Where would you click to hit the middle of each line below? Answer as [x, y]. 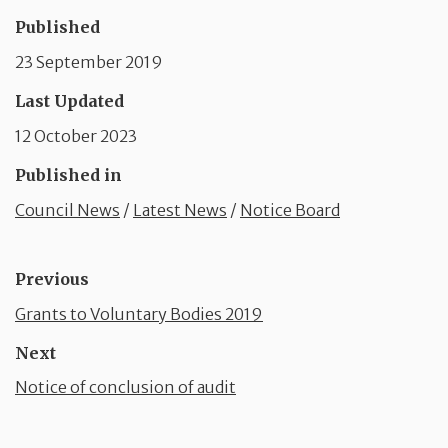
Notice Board [290, 209]
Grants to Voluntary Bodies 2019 [139, 313]
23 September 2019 [89, 62]
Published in [68, 175]
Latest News [180, 209]
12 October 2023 [76, 136]
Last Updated [69, 101]
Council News [67, 209]
